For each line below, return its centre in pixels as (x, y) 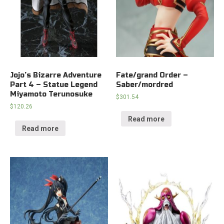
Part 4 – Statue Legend (54, 85)
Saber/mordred (145, 85)
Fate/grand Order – (152, 75)
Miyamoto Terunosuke (51, 94)
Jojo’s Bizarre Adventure (56, 75)
